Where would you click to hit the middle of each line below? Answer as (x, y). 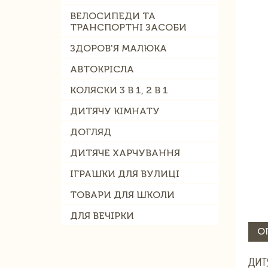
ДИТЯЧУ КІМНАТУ (115, 111)
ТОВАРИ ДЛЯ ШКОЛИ (122, 195)
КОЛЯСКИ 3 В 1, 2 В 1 (119, 90)
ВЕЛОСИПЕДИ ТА (113, 16)
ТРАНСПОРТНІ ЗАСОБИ (128, 27)
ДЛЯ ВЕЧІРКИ (102, 216)
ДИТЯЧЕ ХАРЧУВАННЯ (125, 153)
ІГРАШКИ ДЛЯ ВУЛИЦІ (125, 174)
